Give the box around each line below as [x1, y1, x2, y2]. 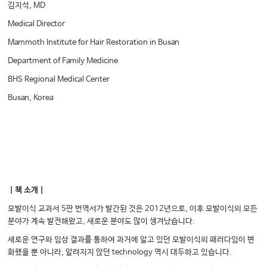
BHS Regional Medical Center [8, 75, 110, 85]
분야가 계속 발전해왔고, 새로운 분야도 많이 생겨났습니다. [8, 217, 195, 226]
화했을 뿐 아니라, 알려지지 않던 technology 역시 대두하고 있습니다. [8, 248, 232, 257]
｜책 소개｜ [8, 186, 46, 195]
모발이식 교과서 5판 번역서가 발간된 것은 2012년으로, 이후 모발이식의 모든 [8, 204, 258, 214]
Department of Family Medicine [8, 57, 119, 66]
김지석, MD [8, 1, 46, 11]
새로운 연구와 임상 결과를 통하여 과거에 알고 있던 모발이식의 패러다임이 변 [8, 235, 255, 245]
